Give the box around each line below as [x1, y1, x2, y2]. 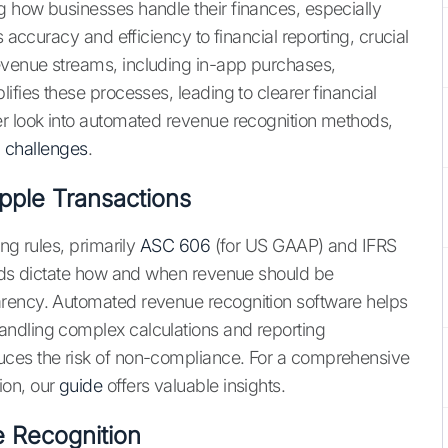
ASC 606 [139, 235, 211, 257]
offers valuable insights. [102, 375, 286, 397]
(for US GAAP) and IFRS [210, 235, 397, 257]
